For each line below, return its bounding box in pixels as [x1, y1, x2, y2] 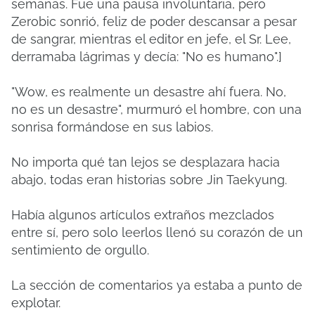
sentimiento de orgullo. [11, 243, 149, 257]
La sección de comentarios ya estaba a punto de [11, 278, 302, 292]
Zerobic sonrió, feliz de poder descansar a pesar [11, 14, 297, 29]
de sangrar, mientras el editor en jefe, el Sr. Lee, [11, 32, 291, 46]
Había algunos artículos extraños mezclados [11, 207, 274, 222]
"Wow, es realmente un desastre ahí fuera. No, [11, 84, 286, 99]
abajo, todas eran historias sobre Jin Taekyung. [11, 172, 287, 187]
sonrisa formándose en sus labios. [11, 120, 213, 134]
